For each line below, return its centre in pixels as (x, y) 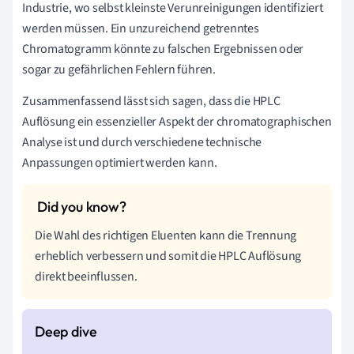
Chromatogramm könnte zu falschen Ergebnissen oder (163, 49)
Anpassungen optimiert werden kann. (120, 163)
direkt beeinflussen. (86, 277)
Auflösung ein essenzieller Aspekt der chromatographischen (177, 122)
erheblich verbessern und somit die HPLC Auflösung (168, 256)
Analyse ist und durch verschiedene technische (142, 143)
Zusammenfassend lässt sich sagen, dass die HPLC (151, 102)
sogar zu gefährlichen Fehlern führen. (119, 70)
